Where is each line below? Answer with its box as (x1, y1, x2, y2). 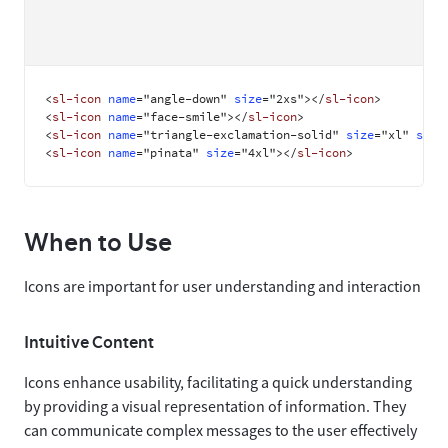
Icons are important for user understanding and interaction (24, 276, 421, 297)
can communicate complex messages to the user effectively (24, 420, 417, 441)
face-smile (150, 108, 220, 127)
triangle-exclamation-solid (150, 126, 332, 145)
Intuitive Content (24, 331, 154, 353)
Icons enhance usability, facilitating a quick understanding (24, 372, 412, 393)
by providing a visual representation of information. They (24, 396, 406, 417)
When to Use (24, 227, 172, 260)
